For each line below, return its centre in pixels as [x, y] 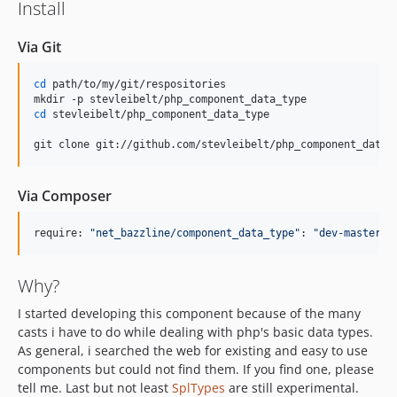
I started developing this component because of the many [189, 314]
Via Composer [65, 196]
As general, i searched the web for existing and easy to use [193, 351]
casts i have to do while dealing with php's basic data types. [195, 332]
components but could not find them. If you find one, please [196, 370]
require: [62, 234]
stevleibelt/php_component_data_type [158, 115]
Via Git [39, 47]
